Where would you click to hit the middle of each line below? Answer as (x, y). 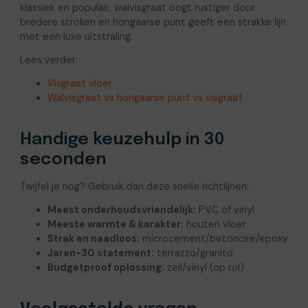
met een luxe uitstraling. (76, 37)
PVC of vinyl (225, 210)
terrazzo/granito (193, 253)
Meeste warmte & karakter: (115, 224)
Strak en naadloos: (93, 239)
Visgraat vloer (79, 83)
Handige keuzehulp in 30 (122, 140)
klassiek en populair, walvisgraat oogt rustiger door (137, 8)
